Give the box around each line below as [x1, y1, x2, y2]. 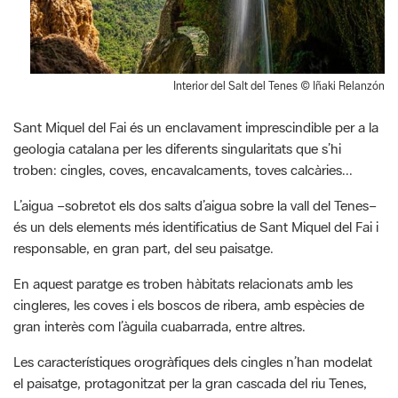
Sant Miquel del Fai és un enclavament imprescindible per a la [13, 117, 378, 136]
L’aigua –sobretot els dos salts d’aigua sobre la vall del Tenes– [13, 195, 377, 214]
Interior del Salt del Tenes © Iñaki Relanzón [173, 78, 385, 92]
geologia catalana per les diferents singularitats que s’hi [13, 139, 341, 157]
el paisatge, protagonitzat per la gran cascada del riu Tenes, [13, 373, 367, 392]
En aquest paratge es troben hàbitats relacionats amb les [13, 274, 353, 292]
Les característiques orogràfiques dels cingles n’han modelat [13, 352, 372, 370]
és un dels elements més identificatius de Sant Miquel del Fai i [13, 217, 378, 235]
